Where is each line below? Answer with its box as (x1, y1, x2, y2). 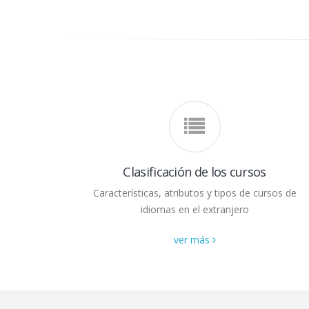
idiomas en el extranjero (140, 202, 249, 216)
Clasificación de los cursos (123, 163, 266, 180)
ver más (173, 232, 212, 246)
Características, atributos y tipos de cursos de (92, 186, 297, 199)
